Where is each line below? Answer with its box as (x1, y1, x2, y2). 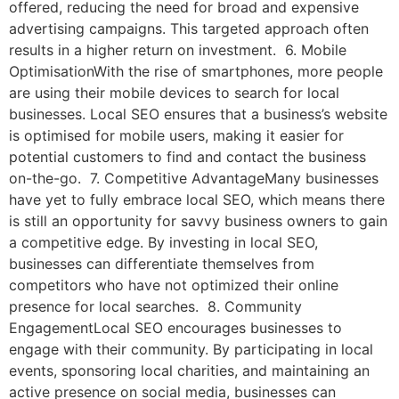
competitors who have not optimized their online (9, 276, 338, 295)
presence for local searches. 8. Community (9, 297, 302, 316)
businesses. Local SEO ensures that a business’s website (9, 105, 387, 124)
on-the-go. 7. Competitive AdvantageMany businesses (9, 169, 379, 188)
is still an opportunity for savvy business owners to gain (9, 212, 387, 231)
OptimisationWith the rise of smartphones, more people (9, 62, 383, 81)
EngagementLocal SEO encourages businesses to (9, 319, 342, 338)
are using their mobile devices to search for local (9, 84, 339, 102)
